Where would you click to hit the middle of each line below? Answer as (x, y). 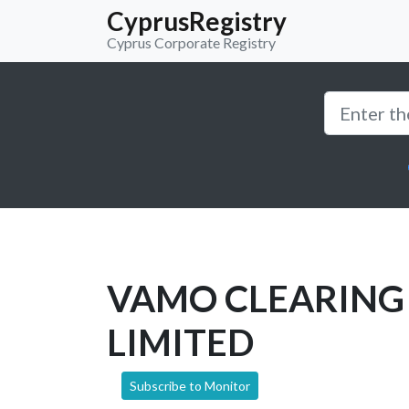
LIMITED (180, 342)
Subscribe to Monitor (190, 385)
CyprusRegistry (197, 21)
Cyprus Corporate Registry (191, 42)
